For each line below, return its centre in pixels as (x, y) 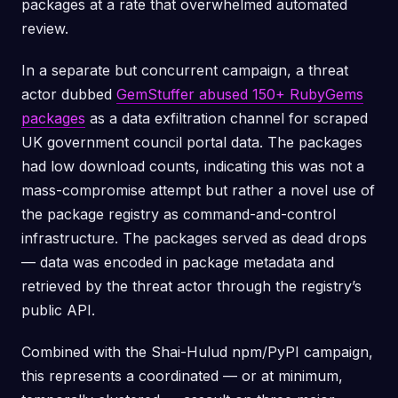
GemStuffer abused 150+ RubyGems (240, 94)
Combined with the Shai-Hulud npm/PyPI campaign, (197, 352)
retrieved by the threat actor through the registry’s (191, 286)
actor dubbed (69, 94)
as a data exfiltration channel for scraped (227, 118)
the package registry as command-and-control (179, 214)
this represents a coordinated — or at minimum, (182, 376)
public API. (58, 310)
